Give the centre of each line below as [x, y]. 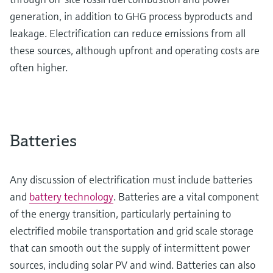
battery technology [71, 196]
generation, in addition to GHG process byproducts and [131, 16]
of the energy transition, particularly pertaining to [120, 213]
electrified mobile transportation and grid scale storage [132, 230]
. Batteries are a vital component [186, 196]
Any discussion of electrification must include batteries [131, 179]
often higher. [39, 67]
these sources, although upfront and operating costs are [135, 50]
